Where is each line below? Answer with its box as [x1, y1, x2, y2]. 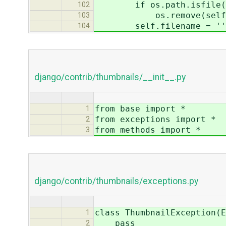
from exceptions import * [95, 115, 216, 125]
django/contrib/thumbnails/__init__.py [34, 72, 186, 82]
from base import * [95, 104, 186, 114]
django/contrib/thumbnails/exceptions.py [34, 176, 198, 187]
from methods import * [95, 125, 201, 135]
